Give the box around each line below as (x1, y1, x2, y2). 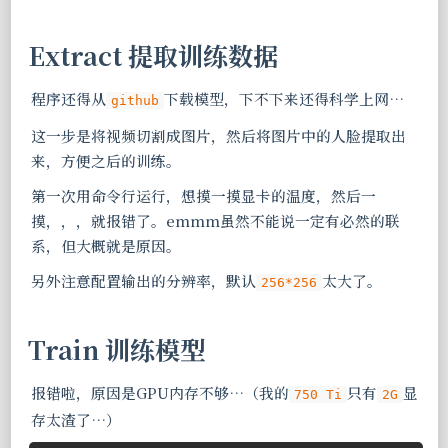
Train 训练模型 (27, 330, 205, 367)
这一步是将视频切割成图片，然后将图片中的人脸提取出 (30, 124, 406, 146)
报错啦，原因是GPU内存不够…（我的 (30, 381, 289, 403)
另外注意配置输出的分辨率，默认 (30, 269, 256, 291)
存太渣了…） (30, 408, 121, 430)
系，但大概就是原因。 (30, 234, 181, 256)
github (110, 92, 159, 108)
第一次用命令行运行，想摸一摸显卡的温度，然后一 (30, 184, 376, 206)
